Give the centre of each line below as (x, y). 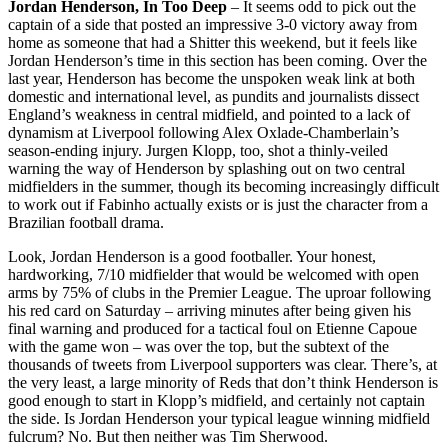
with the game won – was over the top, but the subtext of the (198, 346)
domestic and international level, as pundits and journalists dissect (213, 96)
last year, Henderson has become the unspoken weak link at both (211, 78)
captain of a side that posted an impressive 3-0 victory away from (212, 24)
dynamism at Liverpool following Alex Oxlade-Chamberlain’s (203, 132)
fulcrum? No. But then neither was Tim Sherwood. (168, 436)
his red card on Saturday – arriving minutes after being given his (209, 310)
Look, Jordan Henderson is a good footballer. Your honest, (192, 256)
